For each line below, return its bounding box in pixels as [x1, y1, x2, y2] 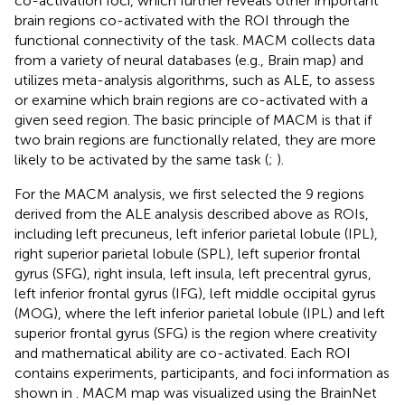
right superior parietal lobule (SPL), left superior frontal [14, 244, 361, 262]
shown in [14, 383, 76, 401]
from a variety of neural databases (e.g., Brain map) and [14, 51, 363, 69]
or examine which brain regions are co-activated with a [14, 90, 368, 108]
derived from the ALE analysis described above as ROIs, [14, 204, 369, 222]
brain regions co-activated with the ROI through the [14, 11, 350, 29]
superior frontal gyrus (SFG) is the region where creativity [14, 324, 377, 342]
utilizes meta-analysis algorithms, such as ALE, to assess [14, 71, 375, 89]
